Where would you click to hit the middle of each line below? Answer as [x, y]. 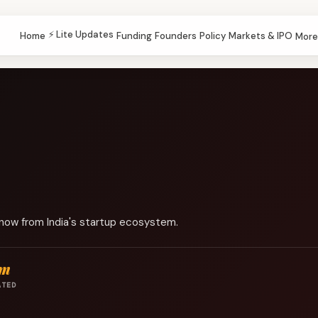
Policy [212, 35]
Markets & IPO [260, 35]
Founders [175, 35]
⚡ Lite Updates [81, 34]
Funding [134, 35]
